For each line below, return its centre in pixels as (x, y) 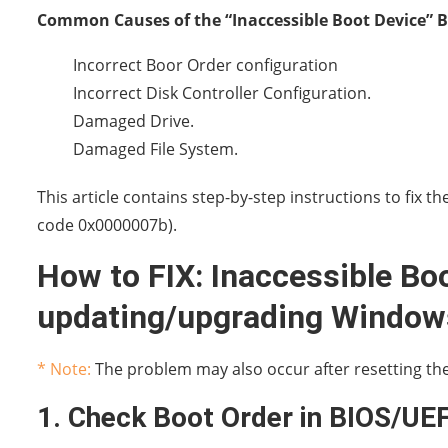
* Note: (64, 368)
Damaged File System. (155, 148)
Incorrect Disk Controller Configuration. (222, 92)
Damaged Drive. (133, 120)
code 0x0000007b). (107, 224)
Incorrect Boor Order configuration (205, 64)
